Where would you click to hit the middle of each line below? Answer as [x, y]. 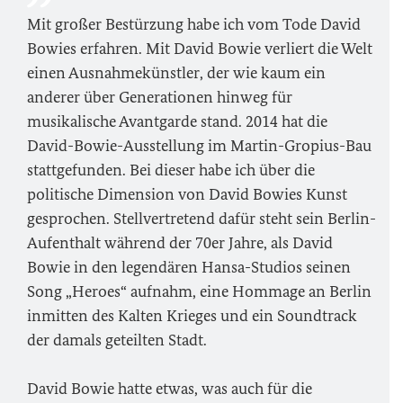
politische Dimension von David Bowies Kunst [187, 194]
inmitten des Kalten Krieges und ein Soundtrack [192, 316]
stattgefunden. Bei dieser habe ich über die [171, 170]
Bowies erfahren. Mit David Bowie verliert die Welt [200, 49]
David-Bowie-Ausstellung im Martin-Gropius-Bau [199, 146]
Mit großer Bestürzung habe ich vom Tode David [194, 24]
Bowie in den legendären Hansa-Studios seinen [189, 267]
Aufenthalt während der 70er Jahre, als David [180, 243]
